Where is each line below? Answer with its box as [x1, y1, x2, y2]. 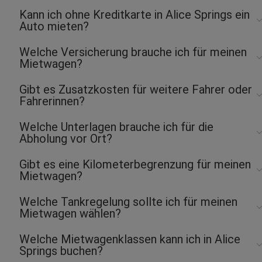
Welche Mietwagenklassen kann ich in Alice [19, 232, 240, 246]
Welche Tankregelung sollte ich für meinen [19, 194, 237, 209]
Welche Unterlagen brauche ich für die [19, 119, 213, 134]
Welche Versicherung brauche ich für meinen [19, 44, 247, 59]
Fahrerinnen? [19, 94, 85, 108]
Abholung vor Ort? [19, 131, 112, 146]
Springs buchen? [19, 243, 103, 258]
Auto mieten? [19, 19, 89, 33]
